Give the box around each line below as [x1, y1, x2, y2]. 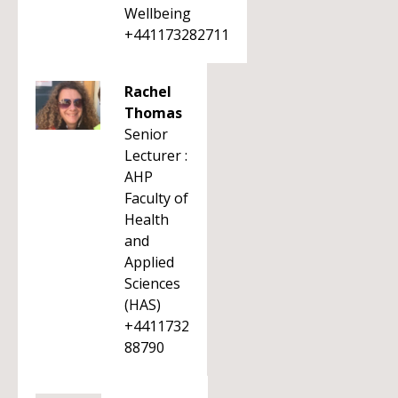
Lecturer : [124, 146, 187, 165]
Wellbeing [124, 4, 191, 23]
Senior [124, 124, 168, 144]
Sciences [124, 274, 180, 293]
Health [124, 210, 169, 229]
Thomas [124, 103, 182, 123]
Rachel [124, 82, 171, 101]
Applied [124, 252, 174, 272]
